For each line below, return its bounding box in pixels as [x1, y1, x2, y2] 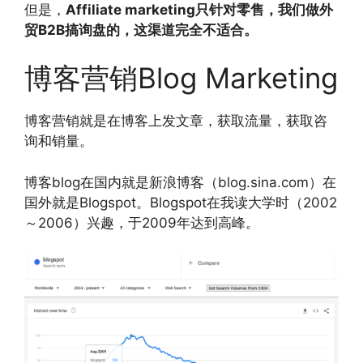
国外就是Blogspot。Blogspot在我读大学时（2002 [24, 194, 337, 211]
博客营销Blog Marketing [24, 61, 338, 95]
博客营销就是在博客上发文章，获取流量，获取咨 [24, 113, 327, 129]
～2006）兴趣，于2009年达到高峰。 [24, 214, 259, 231]
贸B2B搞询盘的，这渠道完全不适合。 [24, 21, 258, 38]
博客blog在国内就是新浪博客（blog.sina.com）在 [24, 173, 336, 190]
